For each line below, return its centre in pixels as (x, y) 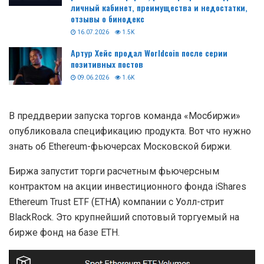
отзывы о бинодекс (108, 18)
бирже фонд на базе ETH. (64, 232)
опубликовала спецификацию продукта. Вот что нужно (130, 131)
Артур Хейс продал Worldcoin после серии (149, 52)
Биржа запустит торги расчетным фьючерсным (114, 171)
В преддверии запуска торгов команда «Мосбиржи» (125, 115)
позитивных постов (107, 64)
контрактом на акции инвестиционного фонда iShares (128, 186)
